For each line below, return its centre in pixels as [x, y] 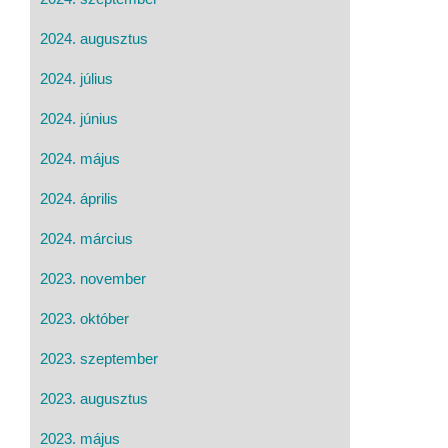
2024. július [76, 78]
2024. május [80, 158]
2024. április [79, 198]
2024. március [86, 238]
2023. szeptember [99, 358]
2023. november [93, 278]
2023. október [84, 318]
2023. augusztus [94, 398]
